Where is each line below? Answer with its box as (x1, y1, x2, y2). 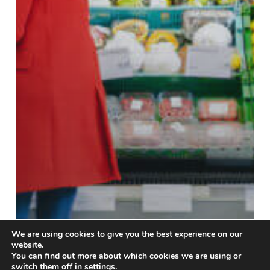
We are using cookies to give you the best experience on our (11, 228, 242, 240)
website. (11, 239, 43, 251)
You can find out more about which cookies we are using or (11, 250, 241, 262)
